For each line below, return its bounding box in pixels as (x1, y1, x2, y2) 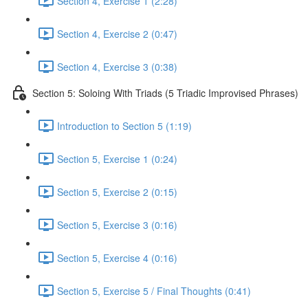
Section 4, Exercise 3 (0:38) (57, 59, 177, 74)
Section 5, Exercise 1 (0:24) (57, 151, 177, 166)
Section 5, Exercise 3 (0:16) (57, 217, 177, 232)
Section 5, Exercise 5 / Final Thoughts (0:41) (57, 283, 251, 298)
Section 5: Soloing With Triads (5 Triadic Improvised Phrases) (32, 85, 298, 100)
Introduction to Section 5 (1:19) (57, 118, 192, 133)
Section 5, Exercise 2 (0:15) (57, 184, 177, 199)
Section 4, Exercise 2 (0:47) (57, 26, 177, 41)
